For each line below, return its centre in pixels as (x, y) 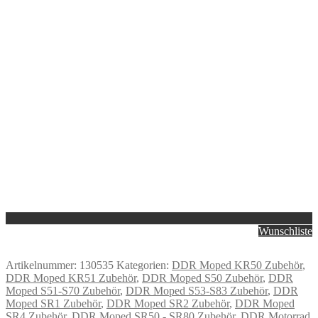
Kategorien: (144, 265)
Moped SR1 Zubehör (53, 303)
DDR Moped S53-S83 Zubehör (197, 290)
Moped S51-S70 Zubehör (63, 290)
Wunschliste (285, 231)
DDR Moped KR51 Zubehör (71, 278)
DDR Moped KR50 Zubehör (237, 265)
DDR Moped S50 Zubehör (202, 278)
